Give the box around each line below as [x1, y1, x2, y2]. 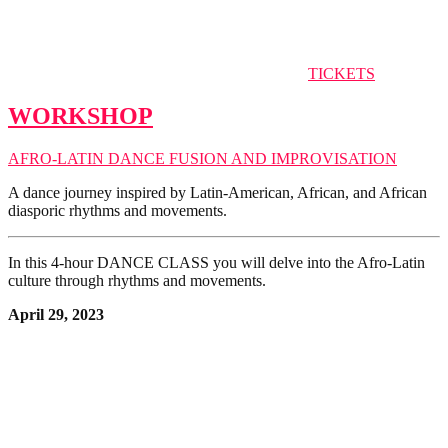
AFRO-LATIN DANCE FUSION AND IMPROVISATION [8, 149, 397, 167]
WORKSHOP [8, 102, 153, 129]
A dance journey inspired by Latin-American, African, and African [8, 183, 427, 201]
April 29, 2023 [8, 305, 104, 323]
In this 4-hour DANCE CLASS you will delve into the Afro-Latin [8, 253, 425, 271]
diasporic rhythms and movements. [8, 201, 227, 219]
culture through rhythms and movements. [8, 271, 266, 289]
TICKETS [308, 64, 375, 82]
